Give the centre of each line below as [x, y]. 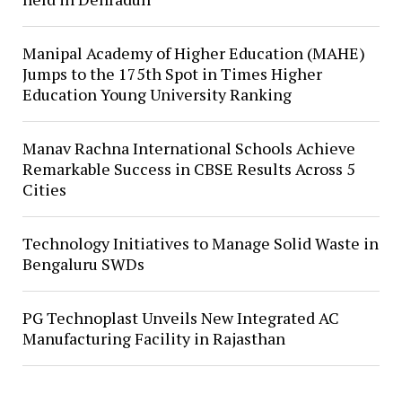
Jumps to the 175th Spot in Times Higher [172, 74]
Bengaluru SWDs [83, 264]
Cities [44, 189]
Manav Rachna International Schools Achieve [188, 148]
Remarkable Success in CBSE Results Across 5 [188, 169]
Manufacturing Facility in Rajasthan [153, 338]
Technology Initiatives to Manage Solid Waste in [200, 243]
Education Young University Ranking [157, 94]
